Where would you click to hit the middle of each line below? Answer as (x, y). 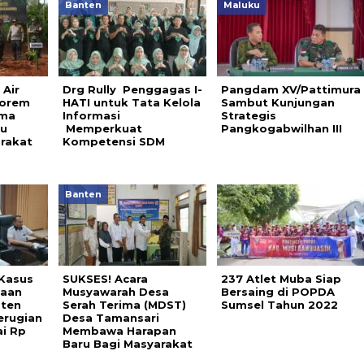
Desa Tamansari (110, 318)
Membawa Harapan (119, 331)
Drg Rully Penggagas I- (132, 89)
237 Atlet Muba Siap (281, 279)
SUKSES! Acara (105, 279)
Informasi (91, 115)
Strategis (248, 115)
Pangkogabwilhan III (281, 128)
